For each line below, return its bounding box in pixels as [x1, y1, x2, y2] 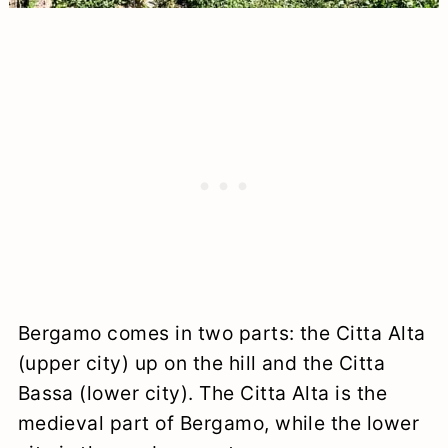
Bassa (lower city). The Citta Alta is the [17, 381, 388, 406]
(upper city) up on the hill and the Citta [17, 351, 386, 376]
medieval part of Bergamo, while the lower [17, 411, 420, 436]
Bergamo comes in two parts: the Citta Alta [17, 321, 426, 346]
